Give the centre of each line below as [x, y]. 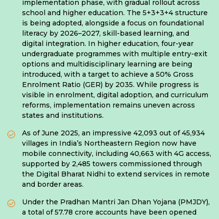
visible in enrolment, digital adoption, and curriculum [115, 95]
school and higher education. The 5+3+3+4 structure [115, 12]
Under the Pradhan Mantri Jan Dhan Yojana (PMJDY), [116, 202]
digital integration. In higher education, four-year [108, 43]
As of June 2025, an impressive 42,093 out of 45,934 [113, 133]
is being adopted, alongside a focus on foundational [113, 23]
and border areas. [53, 184]
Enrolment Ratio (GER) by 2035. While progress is [110, 84]
